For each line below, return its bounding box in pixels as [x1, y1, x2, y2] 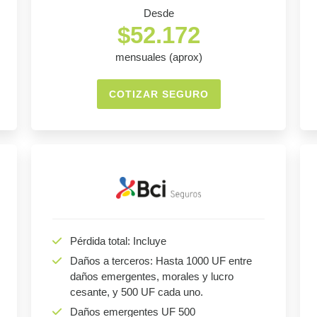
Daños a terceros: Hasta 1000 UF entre [70, 255, 252, 267]
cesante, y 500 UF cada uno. [70, 286, 203, 299]
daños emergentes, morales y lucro [70, 270, 234, 283]
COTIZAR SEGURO [108, 88, 209, 100]
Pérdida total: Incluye [70, 235, 166, 248]
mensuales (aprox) [115, 51, 202, 64]
